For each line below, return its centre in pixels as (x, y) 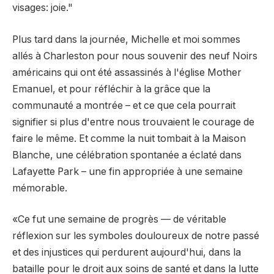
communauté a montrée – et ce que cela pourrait (124, 105)
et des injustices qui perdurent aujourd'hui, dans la (127, 253)
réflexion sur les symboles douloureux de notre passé (136, 236)
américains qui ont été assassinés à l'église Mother (127, 72)
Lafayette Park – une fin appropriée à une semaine (128, 171)
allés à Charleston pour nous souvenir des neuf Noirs (135, 56)
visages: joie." (43, 8)
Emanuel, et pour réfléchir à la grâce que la (111, 89)
